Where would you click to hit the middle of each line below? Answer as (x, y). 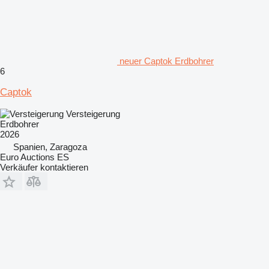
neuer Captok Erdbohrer (167, 61)
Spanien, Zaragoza (50, 147)
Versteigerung (93, 113)
